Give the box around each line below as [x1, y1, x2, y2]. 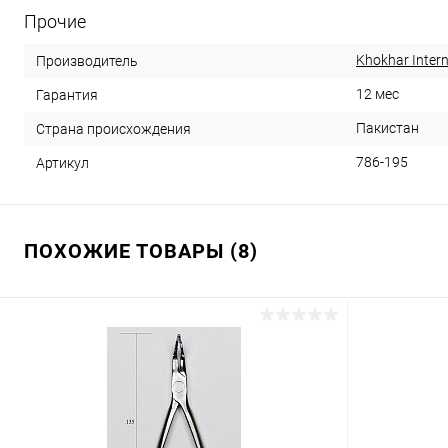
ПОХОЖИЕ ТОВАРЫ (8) [24, 239, 258, 263]
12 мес [356, 86, 399, 102]
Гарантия [36, 86, 98, 103]
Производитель [36, 52, 138, 69]
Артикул [36, 154, 89, 171]
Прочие [24, 11, 86, 32]
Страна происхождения [36, 120, 191, 137]
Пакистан [356, 120, 419, 136]
